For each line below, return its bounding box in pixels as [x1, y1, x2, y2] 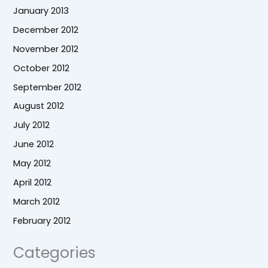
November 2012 [13, 42, 79, 55]
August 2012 [13, 100, 65, 112]
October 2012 [13, 62, 70, 74]
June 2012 [13, 138, 54, 151]
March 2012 [13, 196, 60, 208]
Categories [13, 242, 96, 264]
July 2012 [13, 119, 50, 132]
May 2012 [13, 157, 51, 170]
